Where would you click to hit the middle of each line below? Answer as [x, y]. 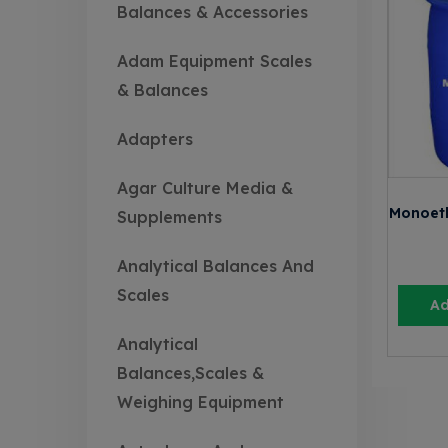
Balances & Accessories [212, 12]
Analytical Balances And [215, 266]
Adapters [155, 139]
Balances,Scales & [190, 373]
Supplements [169, 217]
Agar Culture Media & [205, 188]
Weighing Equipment [200, 402]
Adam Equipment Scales [214, 61]
